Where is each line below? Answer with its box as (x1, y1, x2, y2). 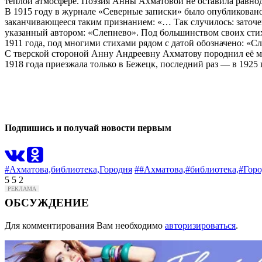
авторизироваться (165, 220, 236, 230)
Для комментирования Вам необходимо (5, 220, 165, 230)
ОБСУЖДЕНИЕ (5, 196, 89, 209)
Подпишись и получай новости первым (5, 123, 171, 133)
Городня (99, 164, 132, 175)
